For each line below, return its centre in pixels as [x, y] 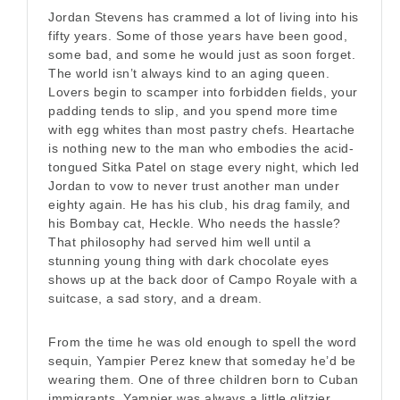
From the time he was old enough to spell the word [203, 342]
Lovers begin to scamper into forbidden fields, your [203, 92]
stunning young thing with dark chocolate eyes [189, 260]
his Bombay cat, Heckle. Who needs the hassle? [195, 223]
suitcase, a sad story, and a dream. [155, 298]
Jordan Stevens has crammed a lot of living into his [204, 17]
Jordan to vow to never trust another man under [194, 185]
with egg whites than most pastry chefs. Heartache [202, 129]
